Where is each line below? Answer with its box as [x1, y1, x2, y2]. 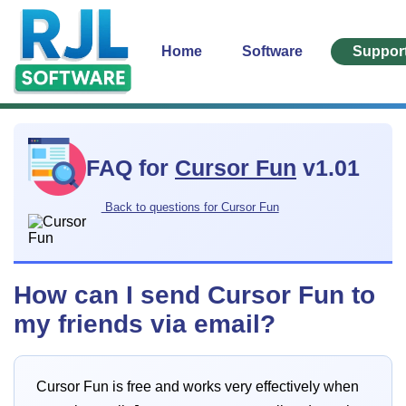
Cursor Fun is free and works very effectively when [36, 379, 359, 395]
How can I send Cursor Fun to [14, 280, 375, 309]
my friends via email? [14, 309, 275, 338]
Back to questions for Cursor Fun [101, 199, 279, 214]
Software [241, 43, 306, 59]
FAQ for [86, 156, 175, 181]
